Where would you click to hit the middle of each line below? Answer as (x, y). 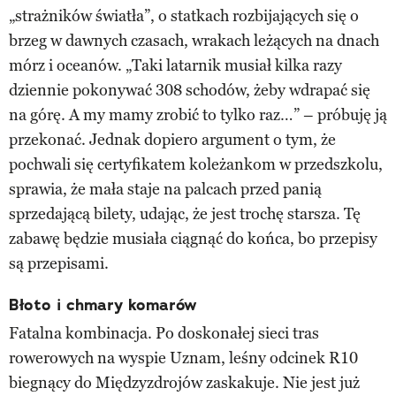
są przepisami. (59, 263)
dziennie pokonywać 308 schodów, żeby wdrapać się (190, 90)
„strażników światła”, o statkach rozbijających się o (184, 15)
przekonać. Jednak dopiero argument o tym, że (172, 139)
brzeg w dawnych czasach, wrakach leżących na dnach (194, 40)
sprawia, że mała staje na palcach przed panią (165, 189)
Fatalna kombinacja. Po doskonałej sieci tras (164, 333)
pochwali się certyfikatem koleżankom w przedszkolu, (196, 164)
